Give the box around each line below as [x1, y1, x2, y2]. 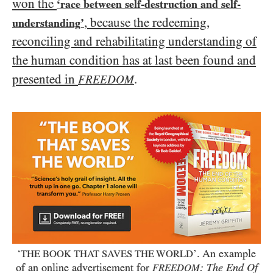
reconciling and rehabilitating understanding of [12, 34, 257, 49]
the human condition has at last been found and [12, 53, 256, 68]
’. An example [193, 247, 256, 260]
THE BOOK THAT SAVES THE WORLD [21, 248, 193, 260]
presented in [12, 72, 78, 87]
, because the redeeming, [84, 15, 210, 30]
